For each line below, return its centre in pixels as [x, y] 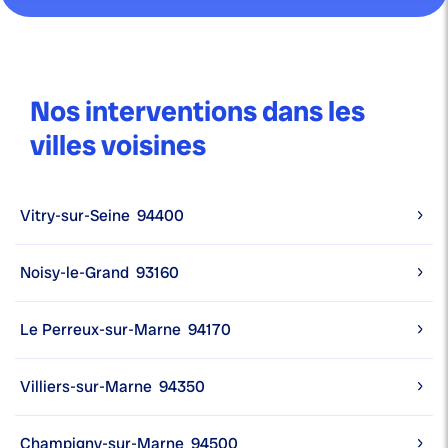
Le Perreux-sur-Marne [100, 330]
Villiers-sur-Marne [86, 387]
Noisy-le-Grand [74, 273]
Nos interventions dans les [197, 112]
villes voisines [118, 146]
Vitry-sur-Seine [75, 216]
